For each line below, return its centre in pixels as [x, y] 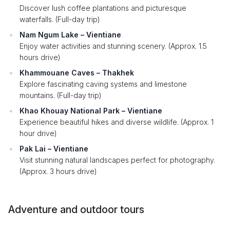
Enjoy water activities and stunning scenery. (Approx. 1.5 [113, 46]
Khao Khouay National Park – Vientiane [91, 111]
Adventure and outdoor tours [76, 209]
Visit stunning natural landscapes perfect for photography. [117, 160]
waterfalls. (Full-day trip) [60, 19]
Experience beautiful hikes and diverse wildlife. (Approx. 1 [117, 122]
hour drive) [38, 133]
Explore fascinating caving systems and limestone [103, 84]
